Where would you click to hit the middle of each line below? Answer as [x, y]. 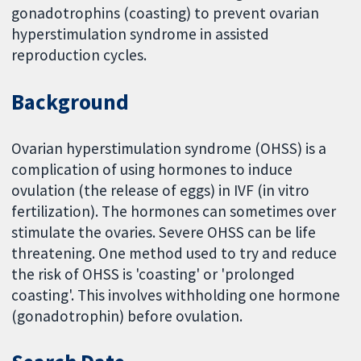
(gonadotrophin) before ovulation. [127, 315]
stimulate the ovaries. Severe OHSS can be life [164, 232]
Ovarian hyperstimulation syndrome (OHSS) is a [169, 148]
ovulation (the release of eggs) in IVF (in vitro [161, 190]
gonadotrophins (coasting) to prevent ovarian [166, 12]
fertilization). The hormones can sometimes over [174, 211]
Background [71, 102]
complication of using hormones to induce [152, 169]
